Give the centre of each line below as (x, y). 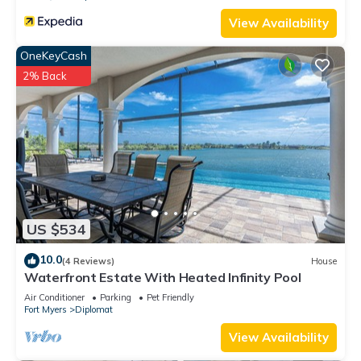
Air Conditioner (54, 298)
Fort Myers (46, 310)
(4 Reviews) (88, 261)
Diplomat (94, 310)
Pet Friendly (170, 298)
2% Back (45, 76)
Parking (116, 298)
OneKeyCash (54, 56)
